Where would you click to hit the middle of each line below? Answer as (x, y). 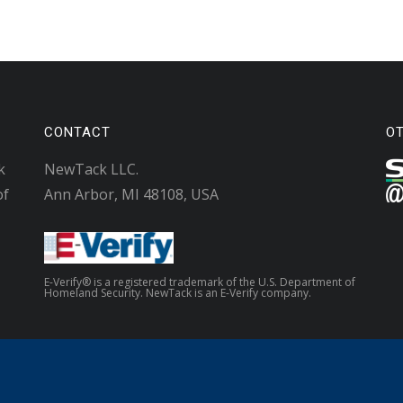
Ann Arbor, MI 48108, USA (131, 194)
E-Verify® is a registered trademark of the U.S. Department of (200, 282)
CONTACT (77, 132)
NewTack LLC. (91, 169)
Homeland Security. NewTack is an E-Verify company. (178, 293)
